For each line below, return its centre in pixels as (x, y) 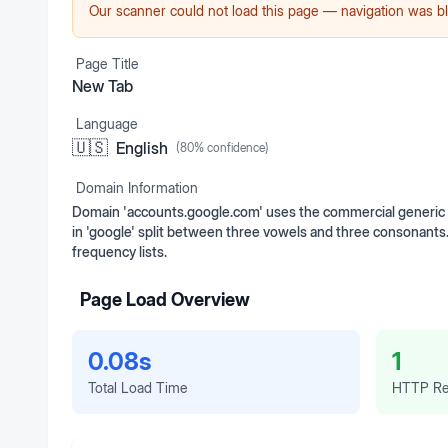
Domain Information (137, 187)
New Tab (102, 86)
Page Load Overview (165, 299)
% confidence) (231, 147)
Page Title (107, 63)
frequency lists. (119, 251)
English (142, 148)
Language (107, 123)
